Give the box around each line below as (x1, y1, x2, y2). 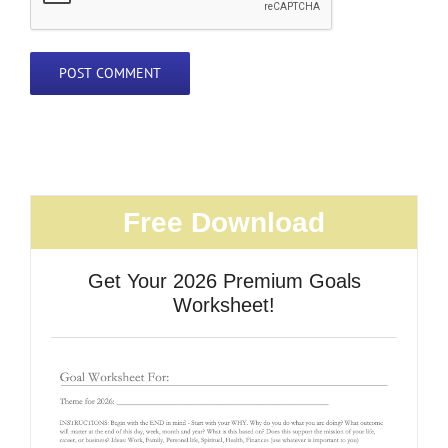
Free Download (123, 207, 325, 239)
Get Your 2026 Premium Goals (87, 270, 361, 293)
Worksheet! (173, 294, 275, 317)
